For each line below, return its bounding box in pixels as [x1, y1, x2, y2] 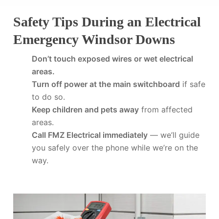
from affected [138, 104, 193, 114]
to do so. [31, 91, 65, 102]
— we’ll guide [147, 130, 199, 140]
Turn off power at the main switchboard [31, 79, 180, 89]
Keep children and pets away [31, 104, 139, 114]
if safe [179, 79, 205, 89]
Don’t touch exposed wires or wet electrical [31, 53, 193, 64]
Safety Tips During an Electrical [13, 14, 201, 29]
